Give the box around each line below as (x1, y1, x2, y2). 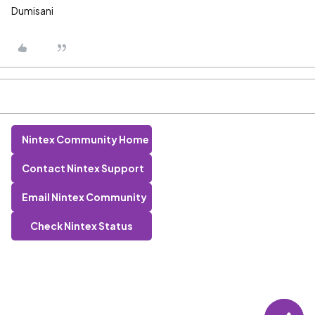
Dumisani (11, 4, 53, 17)
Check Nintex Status (30, 219, 133, 232)
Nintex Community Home (22, 133, 149, 146)
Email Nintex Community (22, 191, 147, 203)
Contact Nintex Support (22, 162, 144, 174)
